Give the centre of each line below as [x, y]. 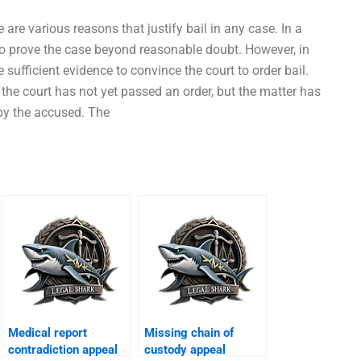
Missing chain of [189, 332]
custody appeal [185, 349]
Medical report [48, 332]
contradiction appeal [63, 349]
